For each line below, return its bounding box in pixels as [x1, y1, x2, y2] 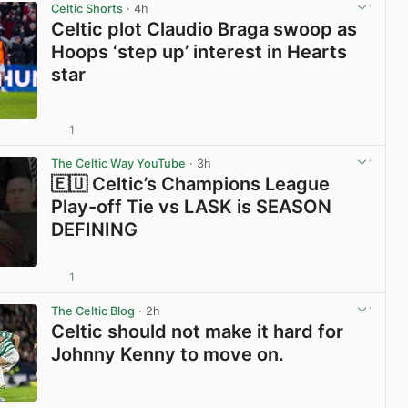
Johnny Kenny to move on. [51, 342, 285, 365]
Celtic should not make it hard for [51, 320, 344, 342]
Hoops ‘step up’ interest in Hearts [51, 41, 348, 64]
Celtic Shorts [51, 2, 124, 16]
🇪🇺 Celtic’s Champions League [51, 173, 331, 196]
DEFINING [51, 219, 138, 241]
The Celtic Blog [51, 303, 136, 318]
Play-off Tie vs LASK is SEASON [51, 196, 332, 219]
